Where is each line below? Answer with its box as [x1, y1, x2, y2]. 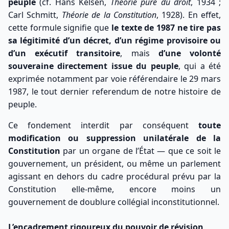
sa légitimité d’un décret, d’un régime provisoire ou [8, 35, 221, 47]
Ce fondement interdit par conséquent [8, 120, 198, 131]
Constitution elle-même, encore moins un [8, 184, 221, 195]
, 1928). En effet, [156, 9, 221, 21]
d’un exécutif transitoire [8, 48, 121, 59]
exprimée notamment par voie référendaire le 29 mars [8, 73, 221, 85]
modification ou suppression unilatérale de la [8, 132, 221, 144]
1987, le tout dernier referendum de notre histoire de [8, 86, 221, 98]
